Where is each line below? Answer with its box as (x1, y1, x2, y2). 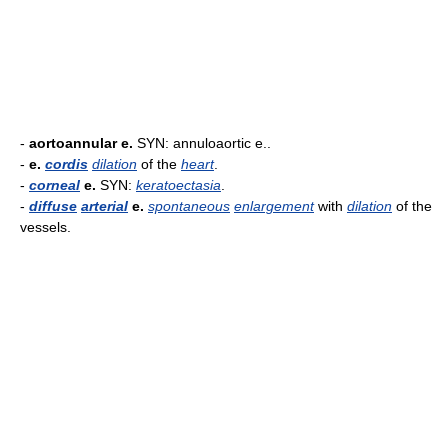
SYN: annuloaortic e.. (133, 135, 271, 151)
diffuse (29, 198, 77, 214)
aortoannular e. (29, 135, 133, 151)
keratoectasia (136, 177, 221, 193)
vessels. (20, 219, 71, 235)
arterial (81, 198, 128, 214)
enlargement (234, 198, 314, 214)
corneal (29, 177, 80, 193)
